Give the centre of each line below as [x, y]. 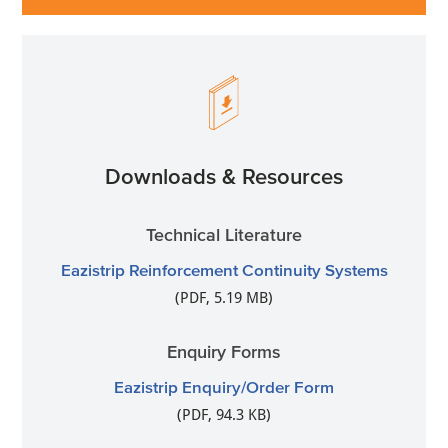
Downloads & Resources [224, 175]
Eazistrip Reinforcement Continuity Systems [224, 269]
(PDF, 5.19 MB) [224, 297]
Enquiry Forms [224, 351]
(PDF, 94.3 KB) [224, 414]
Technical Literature [224, 234]
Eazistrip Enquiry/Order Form [224, 386]
